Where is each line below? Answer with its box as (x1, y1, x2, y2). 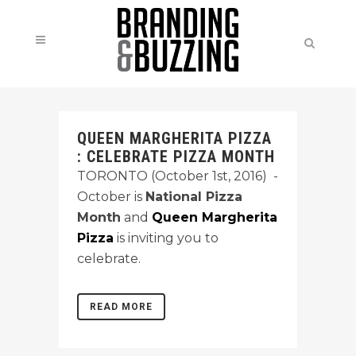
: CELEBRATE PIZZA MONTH (77, 147, 275, 166)
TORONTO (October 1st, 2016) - (77, 168, 278, 184)
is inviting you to (114, 230, 219, 246)
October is (77, 189, 145, 204)
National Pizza (145, 189, 242, 204)
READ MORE (90, 301, 153, 312)
